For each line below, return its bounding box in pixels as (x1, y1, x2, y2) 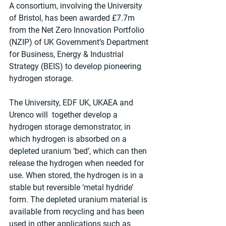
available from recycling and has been (9, 207, 146, 217)
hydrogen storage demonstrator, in (9, 122, 133, 132)
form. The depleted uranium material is (9, 195, 149, 205)
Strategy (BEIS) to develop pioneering (9, 62, 143, 72)
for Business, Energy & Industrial (9, 49, 126, 60)
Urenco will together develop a (9, 110, 120, 120)
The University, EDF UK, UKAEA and (9, 98, 135, 108)
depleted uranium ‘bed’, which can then (9, 146, 149, 156)
